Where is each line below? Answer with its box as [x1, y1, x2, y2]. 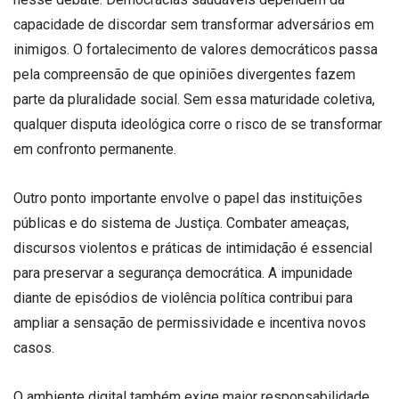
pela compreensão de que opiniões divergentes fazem [13, 65, 355, 83]
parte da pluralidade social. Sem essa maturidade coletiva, [13, 90, 375, 108]
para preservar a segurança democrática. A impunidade [13, 264, 353, 281]
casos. [13, 338, 54, 356]
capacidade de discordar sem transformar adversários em [13, 15, 374, 33]
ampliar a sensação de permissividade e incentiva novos [13, 313, 366, 331]
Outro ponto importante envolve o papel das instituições [13, 189, 362, 207]
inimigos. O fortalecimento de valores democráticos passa [13, 40, 378, 58]
